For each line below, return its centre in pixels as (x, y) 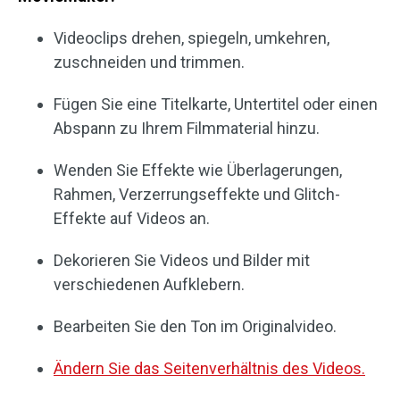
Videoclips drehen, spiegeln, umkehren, (192, 38)
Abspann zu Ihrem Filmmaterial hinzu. (187, 129)
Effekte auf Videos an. (132, 219)
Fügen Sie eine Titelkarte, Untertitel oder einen (216, 104)
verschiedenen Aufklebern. (149, 285)
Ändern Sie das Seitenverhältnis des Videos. (209, 369)
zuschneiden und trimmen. (149, 62)
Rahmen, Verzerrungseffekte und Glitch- (197, 195)
